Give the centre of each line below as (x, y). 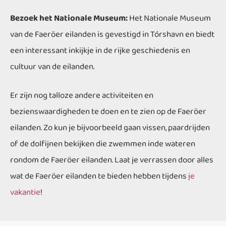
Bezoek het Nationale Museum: (69, 18)
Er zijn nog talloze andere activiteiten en (82, 96)
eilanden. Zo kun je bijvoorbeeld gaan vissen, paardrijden (110, 128)
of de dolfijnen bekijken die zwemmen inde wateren (103, 144)
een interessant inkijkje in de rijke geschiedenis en (100, 51)
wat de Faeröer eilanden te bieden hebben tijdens (99, 176)
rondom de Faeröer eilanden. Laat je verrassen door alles (112, 160)
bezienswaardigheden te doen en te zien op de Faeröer (108, 112)
